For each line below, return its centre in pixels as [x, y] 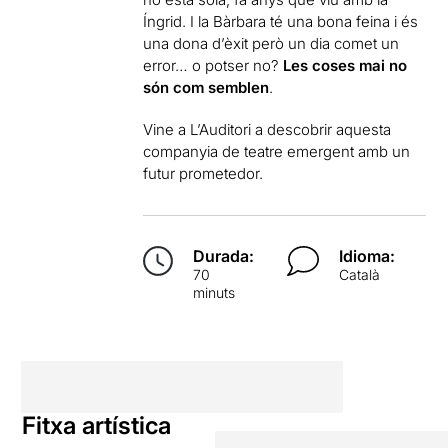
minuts [214, 292]
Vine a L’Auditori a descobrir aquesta [267, 129]
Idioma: [366, 255]
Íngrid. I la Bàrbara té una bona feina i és [281, 21]
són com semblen [206, 87]
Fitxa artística [97, 425]
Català [359, 274]
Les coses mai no [345, 65]
